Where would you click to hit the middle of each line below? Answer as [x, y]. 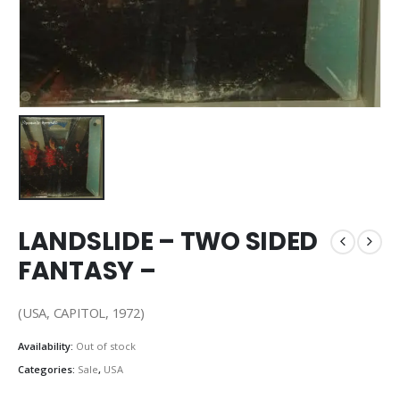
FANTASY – [87, 271]
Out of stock [106, 346]
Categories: [48, 369]
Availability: [47, 346]
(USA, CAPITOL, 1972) [81, 313]
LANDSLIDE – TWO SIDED [168, 241]
